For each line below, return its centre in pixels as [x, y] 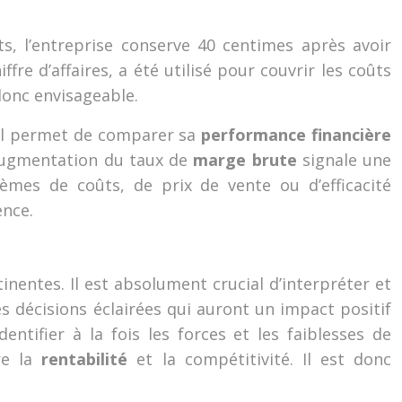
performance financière [297, 135]
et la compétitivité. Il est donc [264, 359]
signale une [347, 160]
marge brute [248, 160]
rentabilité [89, 359]
